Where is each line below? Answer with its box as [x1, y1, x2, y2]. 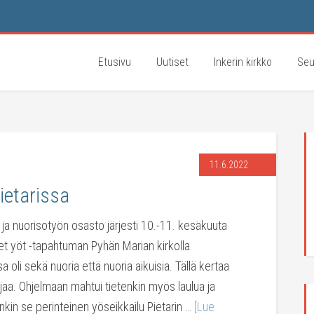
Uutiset [156, 55, 189, 69]
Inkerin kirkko [214, 55, 272, 69]
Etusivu [98, 55, 131, 69]
